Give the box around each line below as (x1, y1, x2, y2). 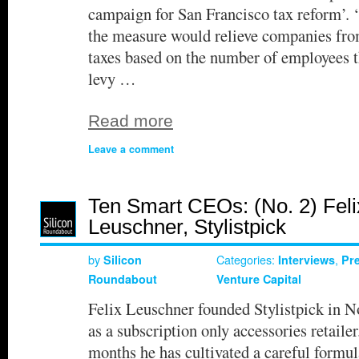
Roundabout (88, 270, 157, 287)
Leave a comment (88, 141, 174, 156)
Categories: (216, 250, 278, 268)
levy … (88, 67, 136, 90)
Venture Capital (216, 270, 301, 287)
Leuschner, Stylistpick (88, 214, 286, 239)
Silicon (103, 251, 142, 268)
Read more (88, 111, 173, 130)
